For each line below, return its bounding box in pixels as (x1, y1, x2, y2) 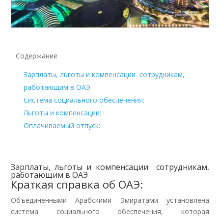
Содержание (16, 51, 58, 60)
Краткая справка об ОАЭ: (11, 176, 143, 192)
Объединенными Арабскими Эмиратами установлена (11, 195, 209, 205)
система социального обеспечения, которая (11, 206, 209, 216)
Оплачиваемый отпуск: (24, 120, 101, 130)
